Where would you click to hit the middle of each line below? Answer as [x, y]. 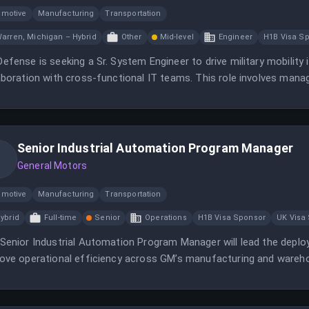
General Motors [52, 166]
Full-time [60, 218]
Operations [166, 218]
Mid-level [177, 37]
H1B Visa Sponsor [232, 218]
